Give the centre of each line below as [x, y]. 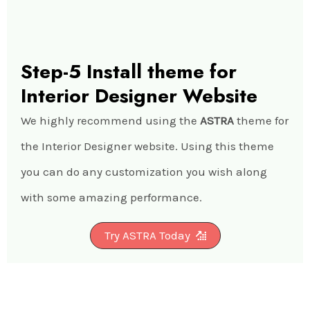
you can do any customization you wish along [144, 171]
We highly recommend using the [110, 120]
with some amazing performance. [111, 197]
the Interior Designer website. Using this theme [147, 146]
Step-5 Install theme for [129, 71]
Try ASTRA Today [147, 235]
